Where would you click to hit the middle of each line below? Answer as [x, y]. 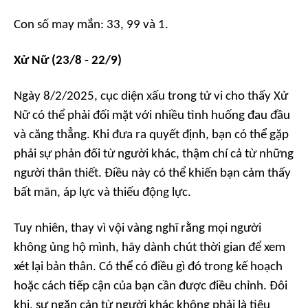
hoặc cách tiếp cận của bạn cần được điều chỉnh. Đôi [151, 286]
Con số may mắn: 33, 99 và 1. [91, 25]
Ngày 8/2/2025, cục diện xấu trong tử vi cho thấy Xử [151, 97]
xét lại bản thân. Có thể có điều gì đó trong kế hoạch [148, 267]
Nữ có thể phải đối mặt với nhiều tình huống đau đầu [152, 116]
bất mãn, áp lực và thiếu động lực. [102, 193]
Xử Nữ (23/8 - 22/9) [68, 61]
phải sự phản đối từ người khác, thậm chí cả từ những [154, 154]
